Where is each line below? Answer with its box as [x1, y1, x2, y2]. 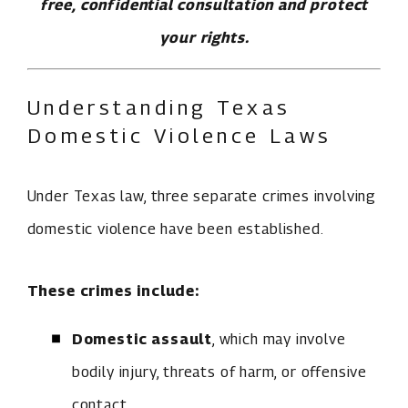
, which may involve [211, 329, 346, 348]
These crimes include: [26, 281, 199, 301]
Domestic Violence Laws [26, 122, 331, 148]
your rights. [158, 27, 250, 46]
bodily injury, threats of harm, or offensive [71, 362, 367, 381]
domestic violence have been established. [26, 219, 324, 238]
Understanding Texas [26, 94, 291, 119]
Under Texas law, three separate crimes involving [26, 186, 377, 205]
